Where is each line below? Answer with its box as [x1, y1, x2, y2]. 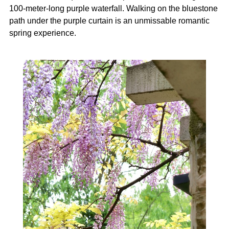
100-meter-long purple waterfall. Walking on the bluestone [9, 4, 218, 13]
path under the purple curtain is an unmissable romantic [9, 16, 210, 26]
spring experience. [9, 29, 76, 38]
